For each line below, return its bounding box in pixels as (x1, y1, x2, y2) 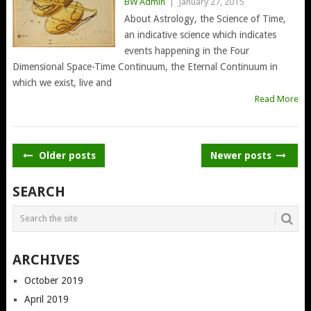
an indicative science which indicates (124, 28, 276, 40)
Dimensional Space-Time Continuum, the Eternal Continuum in (12, 60, 278, 72)
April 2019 (24, 293, 69, 305)
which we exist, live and (12, 76, 112, 88)
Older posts (35, 149, 96, 161)
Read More (255, 93, 299, 104)
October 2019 (24, 274, 83, 286)
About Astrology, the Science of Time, (124, 12, 286, 24)
